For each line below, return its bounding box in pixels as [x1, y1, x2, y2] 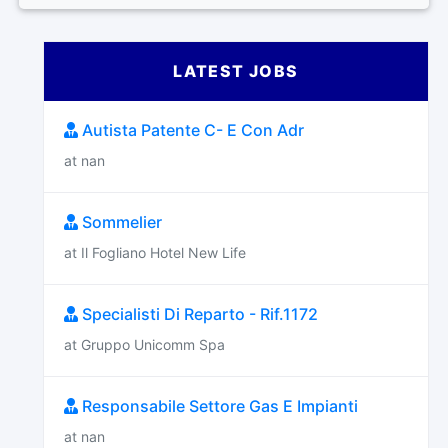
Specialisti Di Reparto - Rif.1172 [78, 304, 318, 324]
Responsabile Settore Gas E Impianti [78, 396, 358, 416]
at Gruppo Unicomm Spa [64, 336, 225, 353]
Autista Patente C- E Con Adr [78, 120, 304, 140]
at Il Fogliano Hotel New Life [64, 244, 246, 261]
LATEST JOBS [173, 61, 299, 81]
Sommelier [78, 212, 162, 232]
